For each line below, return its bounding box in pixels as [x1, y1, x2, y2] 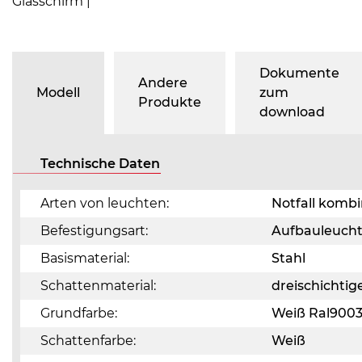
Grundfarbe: [40, 305, 117, 321]
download [259, 104, 325, 120]
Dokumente [259, 65, 339, 81]
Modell [36, 85, 80, 100]
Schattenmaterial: [40, 278, 156, 293]
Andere [138, 75, 187, 90]
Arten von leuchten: [40, 196, 169, 211]
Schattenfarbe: [40, 333, 136, 348]
